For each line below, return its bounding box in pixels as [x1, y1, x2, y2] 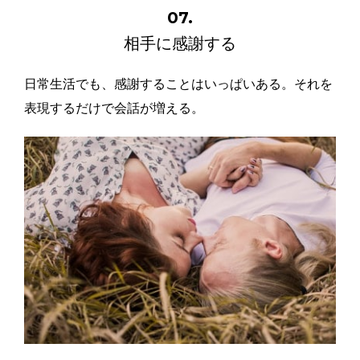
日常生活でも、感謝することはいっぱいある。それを [24, 77, 333, 92]
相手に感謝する [124, 34, 236, 54]
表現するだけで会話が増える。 [24, 101, 204, 116]
